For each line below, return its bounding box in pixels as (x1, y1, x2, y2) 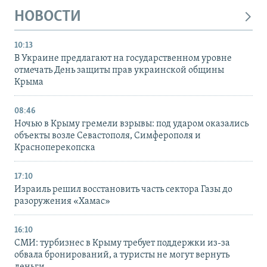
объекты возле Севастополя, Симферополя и (14, 131, 201, 141)
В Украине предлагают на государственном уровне (14, 53, 232, 63)
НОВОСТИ (14, 9, 81, 26)
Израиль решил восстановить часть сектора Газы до (14, 184, 232, 194)
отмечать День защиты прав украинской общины (14, 65, 224, 75)
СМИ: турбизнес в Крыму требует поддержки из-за (14, 238, 230, 248)
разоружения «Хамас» (14, 196, 110, 206)
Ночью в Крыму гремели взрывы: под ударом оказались (14, 119, 249, 129)
